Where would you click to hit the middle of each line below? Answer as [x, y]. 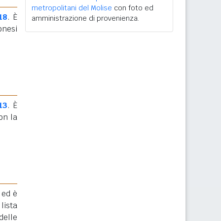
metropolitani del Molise [72, 8]
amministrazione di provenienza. [85, 18]
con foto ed [133, 8]
